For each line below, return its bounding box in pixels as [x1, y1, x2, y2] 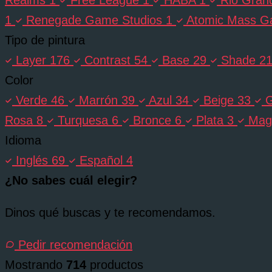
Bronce [133, 113, 171, 127]
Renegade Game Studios [26, 13, 162, 27]
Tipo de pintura [5, 33, 85, 47]
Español [80, 153, 123, 167]
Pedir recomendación [15, 237, 132, 251]
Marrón [79, 93, 118, 107]
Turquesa [58, 113, 108, 127]
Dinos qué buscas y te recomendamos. [5, 205, 216, 219]
